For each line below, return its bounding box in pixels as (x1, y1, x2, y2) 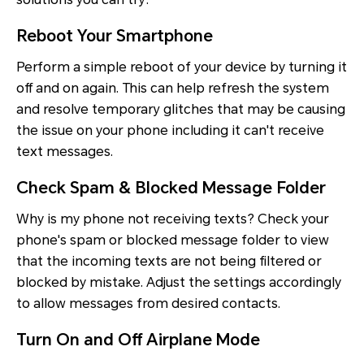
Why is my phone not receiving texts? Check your (16, 211, 329, 227)
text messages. (16, 144, 113, 160)
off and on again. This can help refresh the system (16, 80, 329, 97)
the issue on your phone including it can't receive (16, 123, 324, 139)
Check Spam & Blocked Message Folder (16, 178, 326, 198)
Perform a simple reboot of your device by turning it (16, 59, 347, 76)
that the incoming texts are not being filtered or (16, 253, 322, 270)
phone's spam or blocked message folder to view (16, 232, 329, 249)
